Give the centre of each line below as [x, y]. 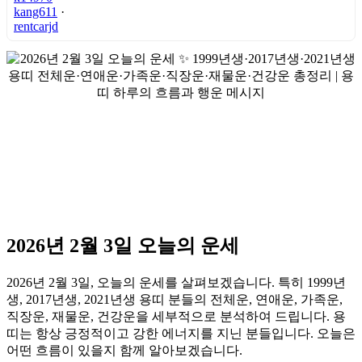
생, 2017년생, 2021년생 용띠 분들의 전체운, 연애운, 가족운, [175, 299]
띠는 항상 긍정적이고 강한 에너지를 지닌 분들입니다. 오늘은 [181, 333]
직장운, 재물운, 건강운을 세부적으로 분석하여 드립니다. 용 [176, 316]
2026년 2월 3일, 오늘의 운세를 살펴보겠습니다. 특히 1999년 [176, 282]
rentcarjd [36, 26]
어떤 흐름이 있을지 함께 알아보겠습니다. [124, 350]
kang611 [36, 11]
